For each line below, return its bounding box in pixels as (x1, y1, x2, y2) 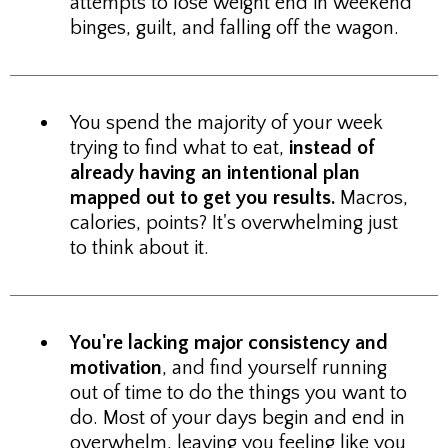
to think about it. (70, 237, 209, 259)
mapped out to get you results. (70, 187, 335, 209)
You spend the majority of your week (70, 112, 383, 134)
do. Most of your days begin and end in (70, 407, 405, 429)
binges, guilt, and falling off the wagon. (70, 17, 399, 39)
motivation (70, 357, 162, 379)
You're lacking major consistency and (70, 332, 388, 354)
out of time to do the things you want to (70, 382, 407, 404)
